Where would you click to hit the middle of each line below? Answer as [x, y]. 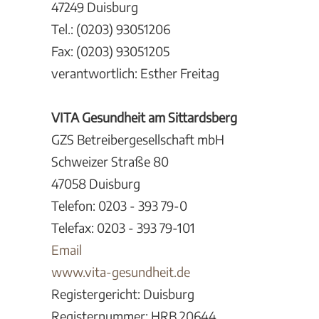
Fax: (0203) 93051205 [110, 51]
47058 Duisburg [96, 183]
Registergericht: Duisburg [123, 294]
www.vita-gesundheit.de [121, 272]
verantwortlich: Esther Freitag [135, 73]
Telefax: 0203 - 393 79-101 [123, 228]
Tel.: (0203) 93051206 [111, 29]
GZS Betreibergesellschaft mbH [138, 139]
